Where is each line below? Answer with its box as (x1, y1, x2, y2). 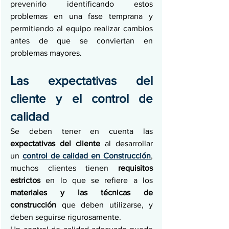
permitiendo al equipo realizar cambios (10, 24, 153, 33)
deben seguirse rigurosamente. (10, 213, 123, 221)
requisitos (118, 164, 153, 172)
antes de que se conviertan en (10, 36, 153, 45)
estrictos (10, 176, 46, 185)
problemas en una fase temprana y (10, 12, 153, 20)
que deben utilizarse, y (61, 200, 153, 209)
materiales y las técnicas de (10, 188, 153, 197)
